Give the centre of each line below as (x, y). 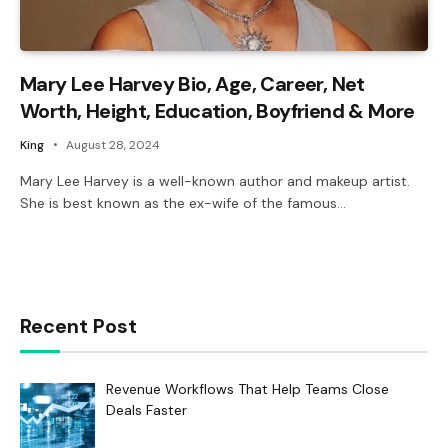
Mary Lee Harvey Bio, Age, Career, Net (192, 83)
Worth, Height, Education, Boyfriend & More (217, 110)
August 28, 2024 (113, 144)
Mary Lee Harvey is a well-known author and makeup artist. (215, 180)
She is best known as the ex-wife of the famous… (183, 202)
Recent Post (78, 325)
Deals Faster (146, 409)
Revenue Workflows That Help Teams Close (247, 388)
